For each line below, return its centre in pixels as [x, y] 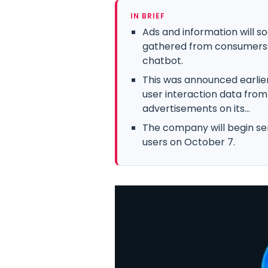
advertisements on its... [196, 108]
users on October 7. [189, 142]
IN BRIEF [148, 16]
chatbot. [163, 60]
